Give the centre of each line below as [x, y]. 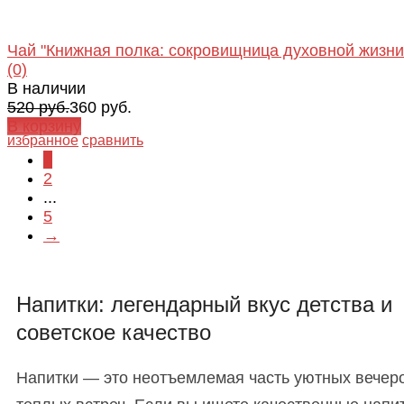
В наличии [46, 88]
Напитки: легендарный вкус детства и [204, 304]
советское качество [114, 332]
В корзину [44, 126]
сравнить [113, 140]
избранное [43, 140]
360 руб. [101, 107]
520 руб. [38, 107]
